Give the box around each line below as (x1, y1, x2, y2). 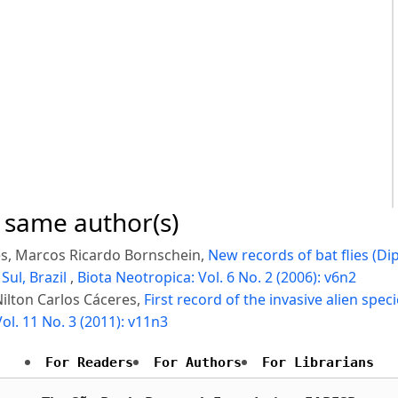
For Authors (153, 354, 242, 371)
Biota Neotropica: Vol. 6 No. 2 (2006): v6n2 (77, 267, 356, 288)
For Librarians (261, 354, 374, 371)
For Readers (44, 354, 133, 371)
